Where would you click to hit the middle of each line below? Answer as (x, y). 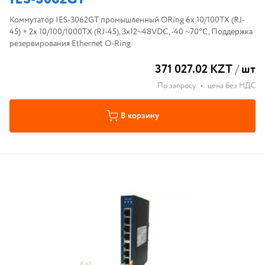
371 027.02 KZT (194, 70)
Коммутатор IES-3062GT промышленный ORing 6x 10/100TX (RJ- (127, 20)
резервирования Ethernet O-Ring (70, 44)
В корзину (140, 116)
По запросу (177, 86)
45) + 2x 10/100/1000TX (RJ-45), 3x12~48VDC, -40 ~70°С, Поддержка (131, 32)
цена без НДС (232, 86)
